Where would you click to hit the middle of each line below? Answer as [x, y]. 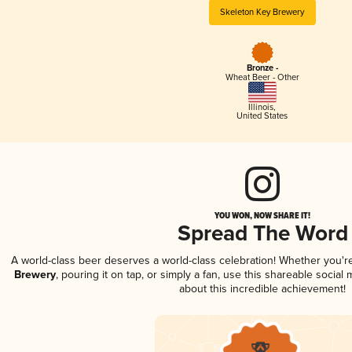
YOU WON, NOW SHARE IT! [262, 215]
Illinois [261, 107]
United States [262, 115]
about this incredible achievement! [262, 288]
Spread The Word [262, 234]
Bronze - [262, 69]
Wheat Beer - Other [262, 78]
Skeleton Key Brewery [262, 12]
